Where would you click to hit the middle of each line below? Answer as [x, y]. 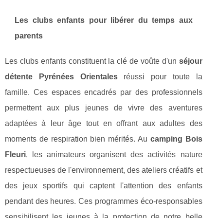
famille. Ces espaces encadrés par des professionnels [104, 92]
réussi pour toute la [160, 77]
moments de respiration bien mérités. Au [78, 139]
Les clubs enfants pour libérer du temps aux [104, 20]
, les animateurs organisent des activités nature [114, 155]
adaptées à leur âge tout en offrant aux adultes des [104, 124]
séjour [191, 61]
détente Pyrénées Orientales [61, 77]
